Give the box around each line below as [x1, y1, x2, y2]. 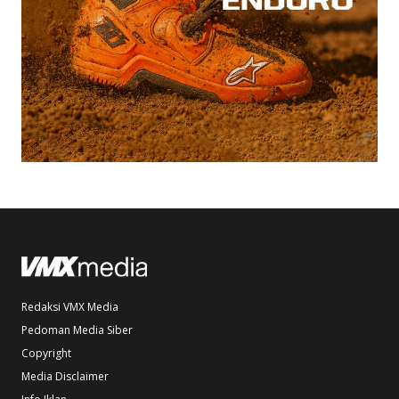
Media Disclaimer [21, 368, 109, 384]
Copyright [21, 345, 71, 361]
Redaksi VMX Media [21, 298, 118, 314]
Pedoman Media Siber [21, 322, 133, 338]
